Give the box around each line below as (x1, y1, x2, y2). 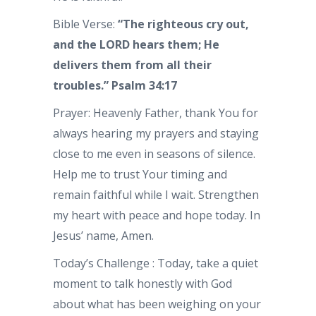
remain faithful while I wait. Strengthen (53, 186, 259, 202)
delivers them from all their (53, 56, 212, 73)
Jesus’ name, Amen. (53, 227, 154, 243)
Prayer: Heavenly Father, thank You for (53, 104, 258, 121)
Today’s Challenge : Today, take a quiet (53, 255, 258, 271)
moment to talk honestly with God (53, 275, 232, 291)
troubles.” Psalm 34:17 (53, 77, 177, 93)
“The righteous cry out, (118, 16, 249, 32)
